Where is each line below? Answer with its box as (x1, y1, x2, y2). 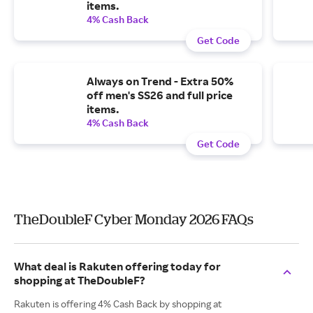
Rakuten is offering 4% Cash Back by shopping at (14, 298, 221, 310)
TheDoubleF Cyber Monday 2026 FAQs (14, 211, 254, 227)
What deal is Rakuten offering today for (14, 259, 221, 273)
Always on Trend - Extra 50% (87, 74, 233, 88)
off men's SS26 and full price (87, 88, 233, 102)
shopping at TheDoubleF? (14, 273, 145, 287)
